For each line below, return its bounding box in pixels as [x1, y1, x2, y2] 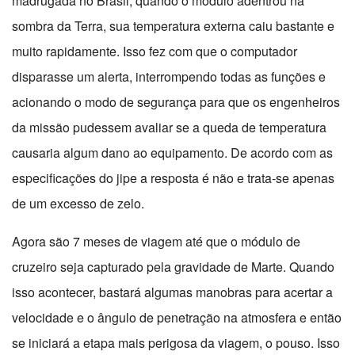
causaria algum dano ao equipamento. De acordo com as [12, 143, 333, 162]
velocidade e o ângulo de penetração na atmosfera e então [12, 308, 342, 327]
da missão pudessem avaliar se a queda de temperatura [12, 118, 326, 137]
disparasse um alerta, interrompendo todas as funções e [12, 67, 326, 86]
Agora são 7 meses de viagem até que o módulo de [12, 232, 300, 251]
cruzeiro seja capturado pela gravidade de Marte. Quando [12, 258, 334, 277]
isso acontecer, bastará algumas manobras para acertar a [12, 283, 333, 302]
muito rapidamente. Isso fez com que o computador [12, 42, 297, 61]
